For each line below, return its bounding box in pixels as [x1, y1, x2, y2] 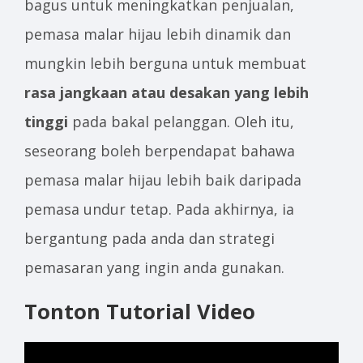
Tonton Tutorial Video [24, 297, 255, 326]
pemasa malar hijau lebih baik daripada [24, 170, 301, 190]
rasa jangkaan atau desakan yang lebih [24, 83, 309, 103]
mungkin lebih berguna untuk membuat [24, 53, 306, 74]
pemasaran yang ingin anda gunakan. [24, 258, 284, 278]
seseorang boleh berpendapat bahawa [24, 141, 295, 161]
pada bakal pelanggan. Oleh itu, [72, 112, 294, 132]
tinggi [24, 112, 72, 132]
